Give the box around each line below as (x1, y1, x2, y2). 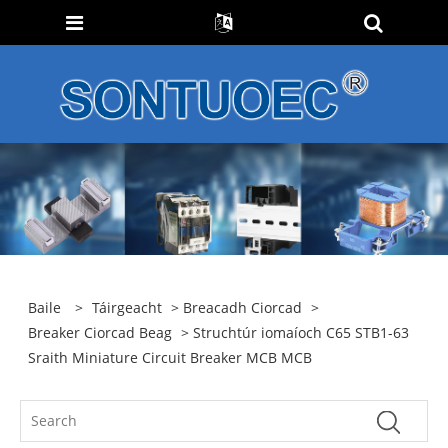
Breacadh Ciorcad (183, 297, 303, 317)
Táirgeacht (92, 297, 163, 317)
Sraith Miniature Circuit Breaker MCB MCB (28, 347, 313, 367)
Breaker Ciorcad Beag (28, 322, 173, 342)
